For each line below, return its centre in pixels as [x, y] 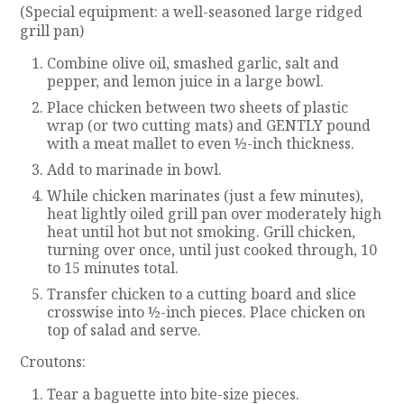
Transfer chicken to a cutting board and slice [202, 294]
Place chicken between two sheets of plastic [198, 107]
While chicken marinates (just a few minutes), [206, 195]
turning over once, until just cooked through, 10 [212, 249]
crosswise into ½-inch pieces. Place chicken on [207, 312]
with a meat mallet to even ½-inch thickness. [201, 143]
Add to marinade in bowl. [135, 169]
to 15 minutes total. [113, 267]
